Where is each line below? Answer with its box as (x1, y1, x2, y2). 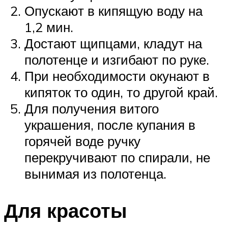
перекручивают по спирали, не (24, 149, 210, 165)
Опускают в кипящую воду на (24, 2, 203, 19)
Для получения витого (24, 100, 159, 117)
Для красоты (4, 197, 127, 223)
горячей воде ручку (24, 132, 140, 149)
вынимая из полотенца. (24, 165, 166, 182)
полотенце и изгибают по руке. (24, 51, 209, 68)
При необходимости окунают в (24, 67, 210, 84)
